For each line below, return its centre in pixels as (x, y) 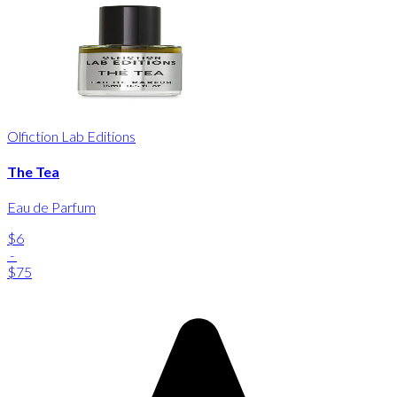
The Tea (33, 172)
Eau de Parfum (51, 207)
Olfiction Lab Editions (71, 136)
